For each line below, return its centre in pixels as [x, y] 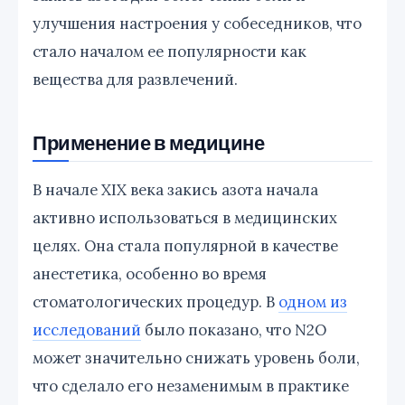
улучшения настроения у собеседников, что [197, 23]
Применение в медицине [149, 141]
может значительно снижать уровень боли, [196, 358]
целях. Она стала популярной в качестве [185, 245]
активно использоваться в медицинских [185, 217]
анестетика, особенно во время [150, 273]
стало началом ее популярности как [170, 51]
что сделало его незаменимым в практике [191, 386]
